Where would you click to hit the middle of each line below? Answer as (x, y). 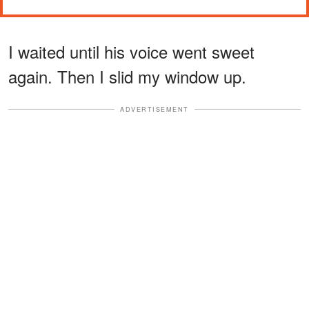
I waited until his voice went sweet (131, 51)
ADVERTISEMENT (154, 109)
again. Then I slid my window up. (127, 76)
